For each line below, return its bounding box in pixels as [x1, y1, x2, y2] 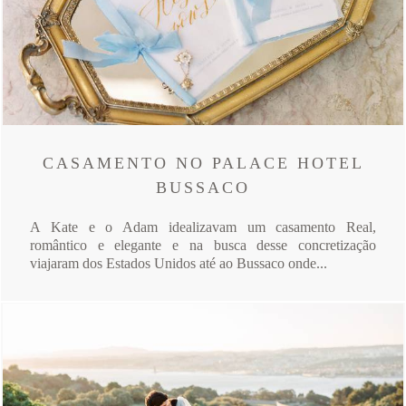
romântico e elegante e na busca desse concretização [30, 237, 376, 254]
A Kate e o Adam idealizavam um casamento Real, [30, 219, 376, 236]
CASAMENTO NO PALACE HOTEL [42, 154, 364, 173]
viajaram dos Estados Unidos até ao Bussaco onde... [30, 256, 327, 272]
